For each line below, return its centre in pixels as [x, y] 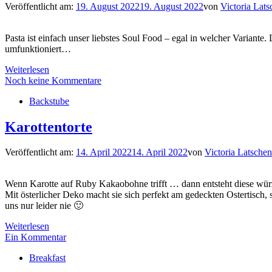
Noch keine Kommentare [53, 80]
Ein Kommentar [36, 237]
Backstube [49, 101]
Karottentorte [49, 127]
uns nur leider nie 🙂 [44, 206]
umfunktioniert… [38, 49]
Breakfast [47, 258]
